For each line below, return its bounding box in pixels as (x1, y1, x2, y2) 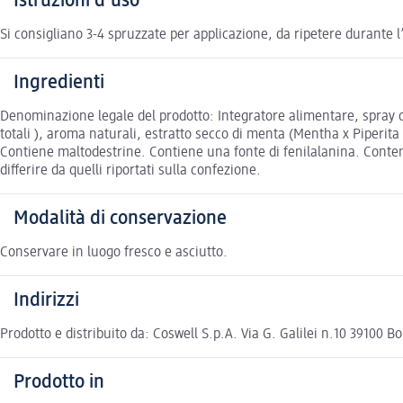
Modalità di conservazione (13, 208, 227, 228)
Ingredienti (13, 72, 104, 93)
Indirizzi (13, 290, 79, 310)
